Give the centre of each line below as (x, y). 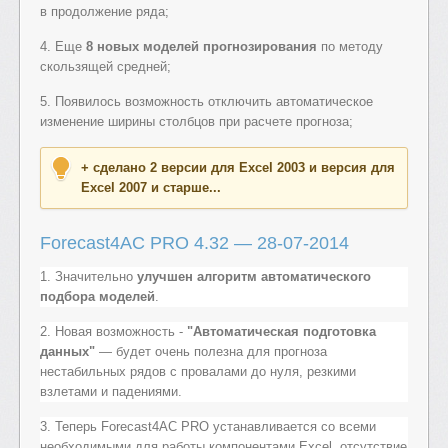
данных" (67, 351)
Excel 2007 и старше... (151, 187)
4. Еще (63, 46)
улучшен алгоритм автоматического (254, 276)
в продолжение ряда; (104, 11)
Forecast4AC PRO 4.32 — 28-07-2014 (194, 242)
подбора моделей (97, 296)
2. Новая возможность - (113, 331)
